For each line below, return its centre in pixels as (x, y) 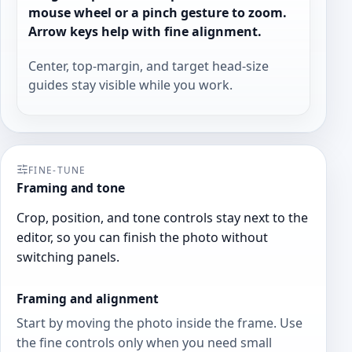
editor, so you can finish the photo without (142, 238)
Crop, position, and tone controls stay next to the (162, 218)
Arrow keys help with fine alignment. (145, 31)
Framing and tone (71, 188)
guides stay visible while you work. (131, 84)
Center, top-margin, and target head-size (149, 66)
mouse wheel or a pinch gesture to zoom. (158, 12)
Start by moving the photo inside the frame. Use (159, 323)
